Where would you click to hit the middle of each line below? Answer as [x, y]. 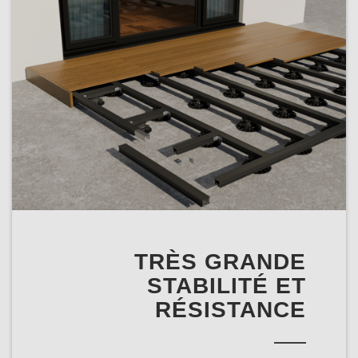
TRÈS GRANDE [220, 261]
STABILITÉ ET [227, 285]
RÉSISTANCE [231, 309]
